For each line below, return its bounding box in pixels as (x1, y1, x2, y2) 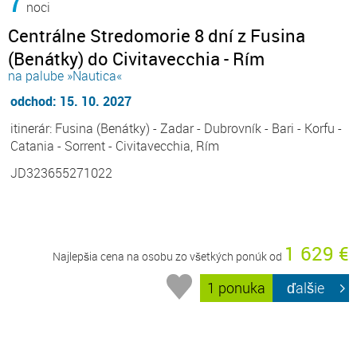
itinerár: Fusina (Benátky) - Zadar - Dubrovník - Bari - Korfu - (10, 119, 342, 137)
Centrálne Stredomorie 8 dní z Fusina (8, 23, 305, 47)
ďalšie (287, 278, 325, 298)
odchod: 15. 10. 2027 (10, 92, 131, 110)
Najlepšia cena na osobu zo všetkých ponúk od (53, 248, 284, 264)
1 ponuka (207, 278, 266, 298)
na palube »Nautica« (8, 66, 122, 84)
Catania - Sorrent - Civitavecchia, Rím (10, 136, 219, 155)
